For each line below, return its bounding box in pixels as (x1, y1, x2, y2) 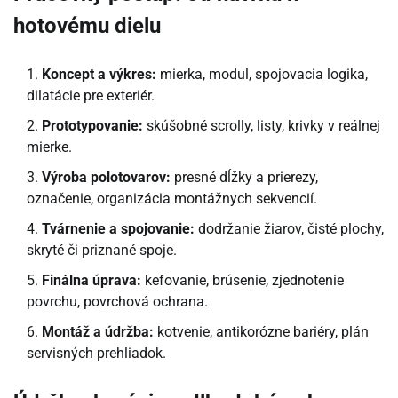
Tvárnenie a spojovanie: (42, 220, 195, 238)
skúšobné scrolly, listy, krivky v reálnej (143, 117, 380, 135)
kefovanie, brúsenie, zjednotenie (141, 272, 344, 290)
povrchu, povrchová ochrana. (27, 293, 208, 311)
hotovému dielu (13, 13, 161, 39)
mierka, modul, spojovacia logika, (156, 66, 368, 84)
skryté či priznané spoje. (27, 242, 177, 259)
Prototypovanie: (42, 117, 143, 135)
